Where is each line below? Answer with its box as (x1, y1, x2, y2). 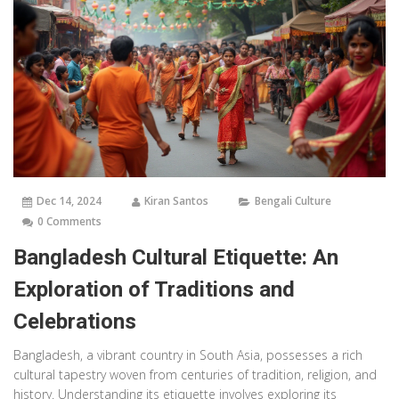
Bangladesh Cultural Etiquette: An (13, 245, 338, 271)
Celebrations (13, 309, 136, 335)
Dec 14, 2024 (37, 193, 102, 209)
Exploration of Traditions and (13, 277, 295, 303)
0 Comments (37, 214, 102, 230)
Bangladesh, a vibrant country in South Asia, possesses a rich (13, 346, 362, 364)
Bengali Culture (255, 193, 331, 209)
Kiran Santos (144, 193, 208, 209)
